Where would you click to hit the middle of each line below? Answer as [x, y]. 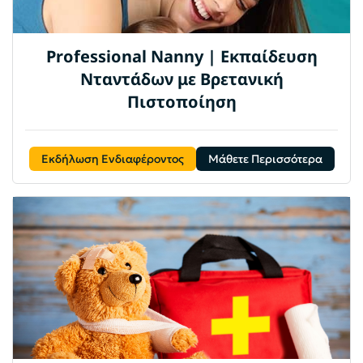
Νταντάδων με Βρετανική [181, 79]
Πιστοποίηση [181, 101]
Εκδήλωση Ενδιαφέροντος [112, 158]
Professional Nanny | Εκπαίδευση [181, 56]
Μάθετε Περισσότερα [265, 158]
